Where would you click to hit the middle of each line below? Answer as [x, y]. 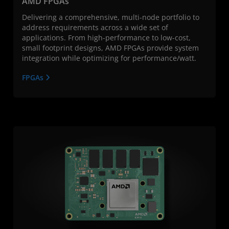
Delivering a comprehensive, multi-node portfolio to [111, 17]
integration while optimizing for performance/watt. [109, 58]
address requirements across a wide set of [95, 27]
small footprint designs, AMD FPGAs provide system [110, 48]
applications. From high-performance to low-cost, [106, 37]
